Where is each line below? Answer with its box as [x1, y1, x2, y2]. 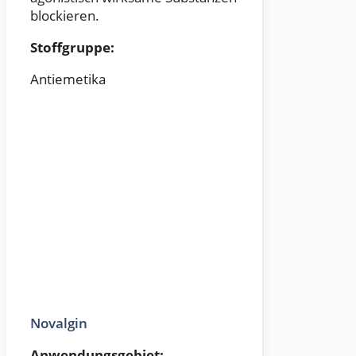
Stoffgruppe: [30, 38, 114, 57]
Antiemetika [30, 70, 106, 89]
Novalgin [30, 314, 87, 333]
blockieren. [30, 6, 99, 25]
